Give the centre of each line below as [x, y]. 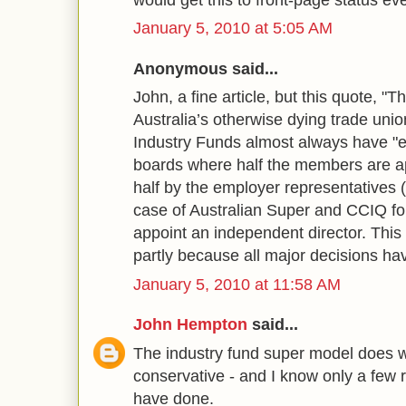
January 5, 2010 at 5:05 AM [233, 28]
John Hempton [190, 324]
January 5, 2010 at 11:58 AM [237, 284]
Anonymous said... [206, 68]
